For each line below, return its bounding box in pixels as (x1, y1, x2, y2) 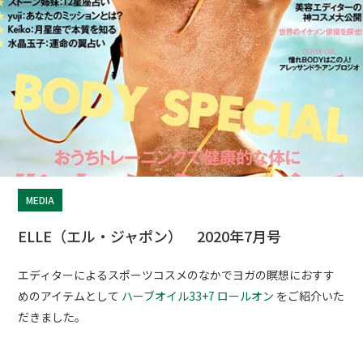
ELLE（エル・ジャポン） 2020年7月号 (18, 225, 282, 247)
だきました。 (18, 309, 87, 326)
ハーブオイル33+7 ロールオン (122, 288, 275, 305)
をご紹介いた (274, 288, 345, 305)
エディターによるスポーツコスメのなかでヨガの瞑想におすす (18, 267, 335, 284)
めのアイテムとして (18, 288, 122, 305)
